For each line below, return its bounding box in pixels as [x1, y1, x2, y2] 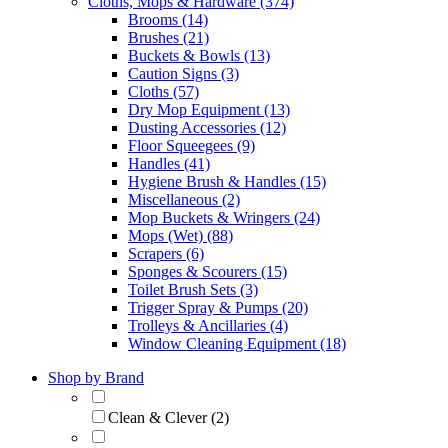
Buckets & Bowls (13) [128, 46, 270, 64]
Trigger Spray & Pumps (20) [128, 298, 308, 316]
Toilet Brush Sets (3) [128, 280, 258, 298]
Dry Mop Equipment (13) [128, 100, 290, 118]
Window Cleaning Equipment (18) [128, 334, 346, 352]
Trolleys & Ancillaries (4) [128, 316, 288, 334]
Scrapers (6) [128, 244, 204, 262]
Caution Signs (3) [128, 64, 239, 82]
